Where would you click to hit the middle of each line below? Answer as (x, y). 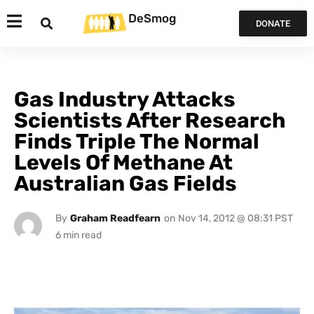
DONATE (273, 23)
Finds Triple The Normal (137, 142)
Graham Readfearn (115, 218)
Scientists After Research (150, 121)
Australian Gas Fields (125, 184)
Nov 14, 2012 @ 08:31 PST (235, 218)
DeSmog (152, 18)
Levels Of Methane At (123, 163)
